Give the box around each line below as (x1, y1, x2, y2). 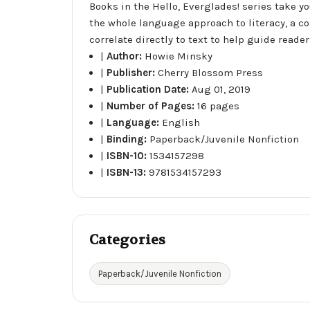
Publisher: (107, 66, 158, 79)
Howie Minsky (145, 49, 213, 62)
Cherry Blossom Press (158, 66, 264, 79)
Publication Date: (107, 82, 192, 95)
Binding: (107, 132, 150, 145)
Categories (89, 230, 166, 248)
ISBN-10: (107, 149, 150, 162)
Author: (107, 49, 145, 62)
